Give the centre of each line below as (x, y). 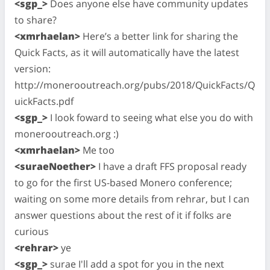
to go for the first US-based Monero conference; (123, 182)
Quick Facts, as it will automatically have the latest (127, 52)
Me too (97, 150)
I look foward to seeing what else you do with (150, 117)
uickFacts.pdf (44, 101)
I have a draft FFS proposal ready (171, 166)
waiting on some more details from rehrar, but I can (132, 199)
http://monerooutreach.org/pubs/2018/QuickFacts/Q (135, 85)
